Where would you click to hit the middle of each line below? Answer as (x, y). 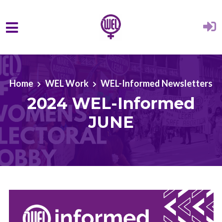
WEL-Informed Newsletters (157, 83)
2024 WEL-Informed (111, 103)
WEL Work (67, 83)
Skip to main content (47, 56)
